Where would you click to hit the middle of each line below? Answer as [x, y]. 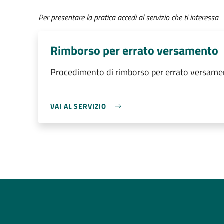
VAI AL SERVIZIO [78, 106]
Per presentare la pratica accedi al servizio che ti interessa [128, 17]
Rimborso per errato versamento [134, 50]
